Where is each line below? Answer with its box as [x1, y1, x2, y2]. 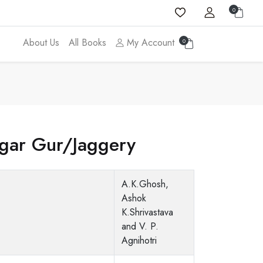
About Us [23, 36, 59, 49]
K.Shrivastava [121, 205, 173, 219]
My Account [124, 36, 174, 49]
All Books [69, 36, 106, 49]
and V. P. [121, 220, 159, 233]
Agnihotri [121, 234, 157, 247]
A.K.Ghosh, [121, 177, 168, 191]
